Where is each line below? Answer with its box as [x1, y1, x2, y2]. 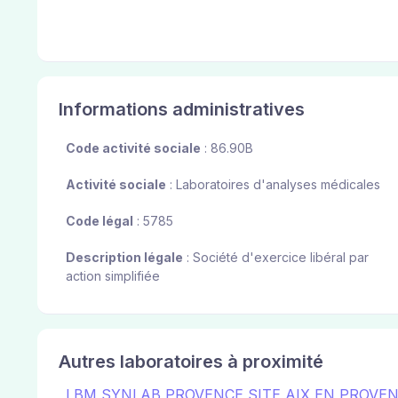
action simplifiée [66, 268, 160, 284]
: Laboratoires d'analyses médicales [166, 177, 380, 193]
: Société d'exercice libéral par [183, 250, 369, 266]
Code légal [66, 213, 133, 229]
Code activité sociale [66, 140, 201, 156]
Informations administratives [59, 99, 305, 121]
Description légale [66, 250, 183, 266]
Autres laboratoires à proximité [59, 351, 323, 373]
